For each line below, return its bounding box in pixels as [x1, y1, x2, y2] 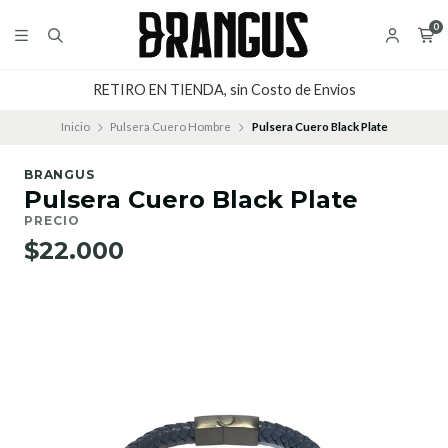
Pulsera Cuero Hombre [110, 120, 231, 134]
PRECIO [24, 213, 80, 229]
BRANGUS [24, 167, 95, 183]
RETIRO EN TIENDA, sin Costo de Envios [92, 81, 356, 99]
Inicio [60, 120, 90, 134]
